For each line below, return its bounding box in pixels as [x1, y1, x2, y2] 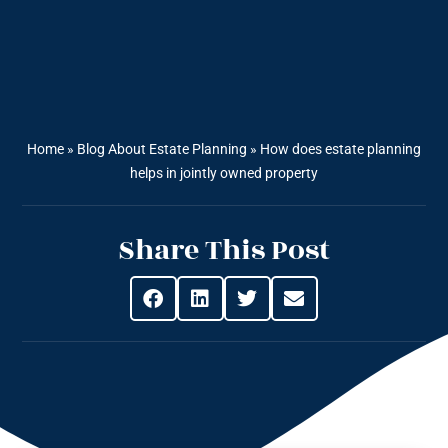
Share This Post [118, 229, 330, 273]
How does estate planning [260, 141, 421, 158]
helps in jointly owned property [130, 165, 318, 182]
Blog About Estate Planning [77, 141, 247, 158]
